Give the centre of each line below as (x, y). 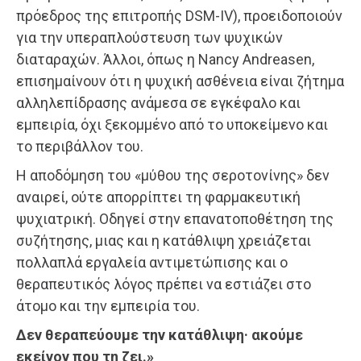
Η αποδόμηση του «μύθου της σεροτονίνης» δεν (173, 176)
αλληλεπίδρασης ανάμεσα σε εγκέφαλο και (158, 103)
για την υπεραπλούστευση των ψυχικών (149, 38)
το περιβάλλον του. (80, 147)
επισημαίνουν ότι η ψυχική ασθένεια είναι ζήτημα (180, 81)
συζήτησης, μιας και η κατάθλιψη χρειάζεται (164, 241)
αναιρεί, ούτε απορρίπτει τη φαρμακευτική (158, 197)
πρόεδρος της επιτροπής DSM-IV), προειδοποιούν (179, 16)
